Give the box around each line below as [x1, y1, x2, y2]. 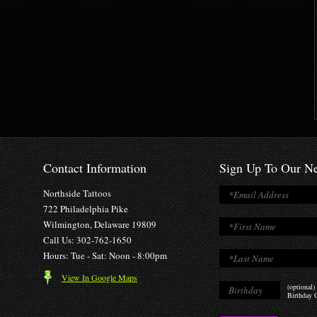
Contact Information [43, 159, 146, 176]
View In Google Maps [62, 272, 137, 283]
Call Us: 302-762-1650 [43, 234, 132, 246]
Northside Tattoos [43, 187, 111, 200]
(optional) [287, 282, 315, 292]
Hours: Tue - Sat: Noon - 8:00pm [43, 249, 167, 262]
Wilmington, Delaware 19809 [43, 218, 156, 231]
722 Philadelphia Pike [43, 202, 128, 215]
